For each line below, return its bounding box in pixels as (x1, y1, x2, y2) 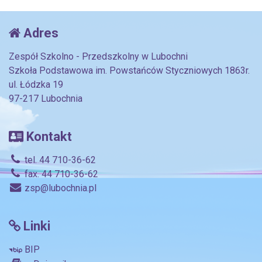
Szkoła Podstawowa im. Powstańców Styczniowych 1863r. (9, 65, 250, 77)
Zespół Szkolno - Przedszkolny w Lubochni (9, 51, 188, 63)
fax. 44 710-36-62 (22, 168, 98, 180)
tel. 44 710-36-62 (22, 154, 96, 166)
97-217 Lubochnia (9, 93, 82, 105)
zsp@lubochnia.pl (22, 182, 96, 194)
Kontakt (23, 129, 72, 144)
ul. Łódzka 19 (9, 79, 63, 91)
